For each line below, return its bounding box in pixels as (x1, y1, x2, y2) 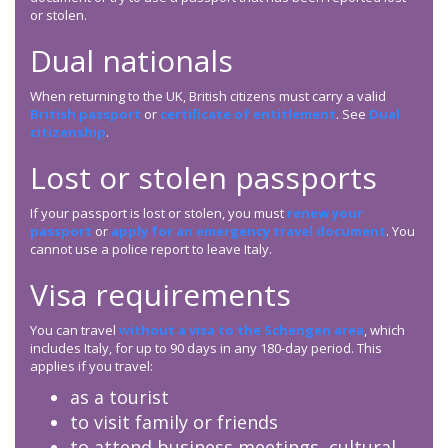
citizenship (30, 123, 106, 142)
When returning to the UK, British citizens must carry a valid (30, 87, 386, 106)
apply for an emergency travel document (111, 222, 386, 241)
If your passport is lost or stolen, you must (30, 204, 287, 223)
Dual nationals (30, 40, 233, 82)
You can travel (30, 321, 119, 340)
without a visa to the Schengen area (119, 321, 364, 340)
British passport (30, 105, 141, 124)
